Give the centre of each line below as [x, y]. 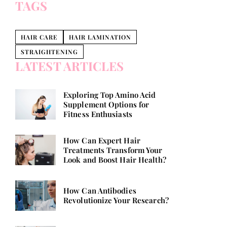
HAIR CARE [39, 37]
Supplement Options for [106, 104]
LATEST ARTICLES [70, 66]
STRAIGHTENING [49, 52]
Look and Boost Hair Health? [115, 159]
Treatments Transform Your [113, 150]
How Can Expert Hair [102, 140]
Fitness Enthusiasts [98, 114]
